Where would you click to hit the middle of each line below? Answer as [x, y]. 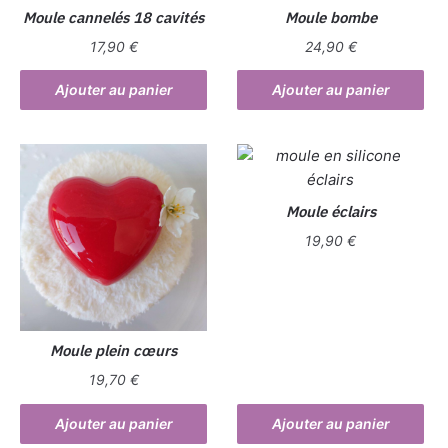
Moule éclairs [330, 212]
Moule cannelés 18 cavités [114, 18]
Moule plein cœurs [114, 351]
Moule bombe [330, 18]
